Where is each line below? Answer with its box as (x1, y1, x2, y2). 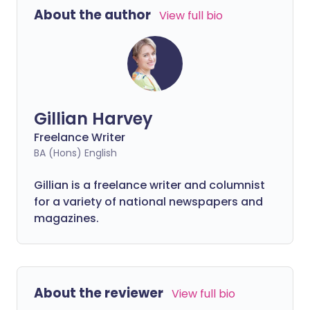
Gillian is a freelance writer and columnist (34, 177, 265, 194)
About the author (34, 6, 151, 25)
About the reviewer (34, 284, 163, 303)
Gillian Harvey (34, 107, 153, 131)
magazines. (34, 210, 99, 227)
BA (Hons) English (34, 146, 117, 161)
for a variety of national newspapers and (34, 194, 263, 210)
